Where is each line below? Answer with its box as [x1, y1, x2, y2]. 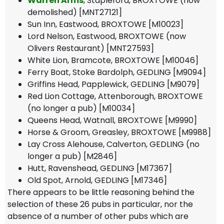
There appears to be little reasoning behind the [7, 186, 194, 198]
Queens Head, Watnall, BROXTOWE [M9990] [27, 114, 197, 126]
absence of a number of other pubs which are [7, 210, 188, 222]
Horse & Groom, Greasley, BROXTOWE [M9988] [27, 126, 211, 138]
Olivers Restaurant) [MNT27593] [27, 42, 154, 54]
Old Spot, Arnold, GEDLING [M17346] [27, 174, 167, 186]
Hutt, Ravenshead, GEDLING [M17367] [27, 162, 172, 174]
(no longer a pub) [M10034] [27, 102, 135, 114]
